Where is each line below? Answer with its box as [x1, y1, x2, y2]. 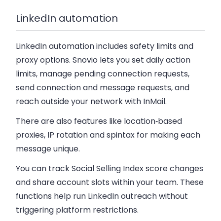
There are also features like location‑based [16, 115, 182, 127]
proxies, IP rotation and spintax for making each [16, 129, 200, 141]
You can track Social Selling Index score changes [16, 162, 203, 174]
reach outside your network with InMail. [16, 95, 167, 107]
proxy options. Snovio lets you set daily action [16, 54, 190, 66]
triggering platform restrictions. [16, 204, 139, 216]
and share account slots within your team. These [16, 176, 204, 188]
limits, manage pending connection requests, [16, 68, 189, 79]
